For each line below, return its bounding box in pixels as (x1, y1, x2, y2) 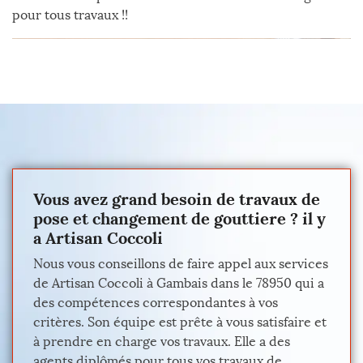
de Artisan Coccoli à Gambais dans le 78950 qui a (33, 275, 324, 291)
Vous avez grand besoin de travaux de (33, 189, 320, 209)
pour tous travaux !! (12, 7, 128, 23)
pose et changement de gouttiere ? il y (33, 208, 326, 228)
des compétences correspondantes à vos (33, 295, 278, 310)
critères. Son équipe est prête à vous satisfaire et (33, 314, 327, 330)
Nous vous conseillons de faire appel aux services (33, 256, 328, 271)
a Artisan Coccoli (33, 228, 163, 248)
